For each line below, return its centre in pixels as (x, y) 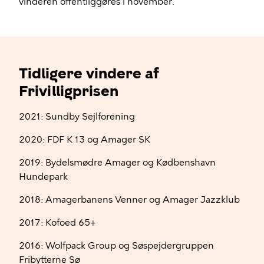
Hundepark (43, 177)
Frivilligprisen (69, 91)
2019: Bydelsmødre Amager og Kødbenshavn (117, 163)
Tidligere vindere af (89, 73)
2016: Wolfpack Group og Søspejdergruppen (116, 246)
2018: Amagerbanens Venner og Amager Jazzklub (129, 200)
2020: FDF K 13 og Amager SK (85, 140)
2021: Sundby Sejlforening (77, 117)
